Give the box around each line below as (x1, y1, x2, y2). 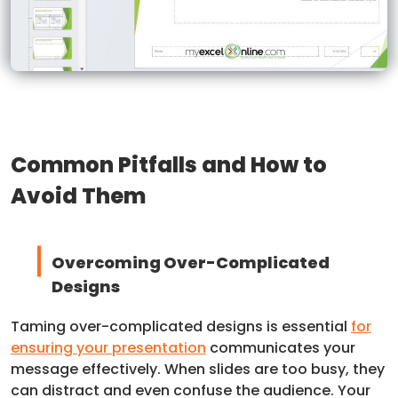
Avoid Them (11, 180, 146, 211)
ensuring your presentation (11, 337, 206, 358)
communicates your (206, 337, 355, 358)
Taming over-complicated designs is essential (11, 315, 351, 337)
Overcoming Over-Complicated (51, 251, 330, 274)
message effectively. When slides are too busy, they (11, 358, 385, 379)
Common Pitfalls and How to (11, 149, 327, 179)
